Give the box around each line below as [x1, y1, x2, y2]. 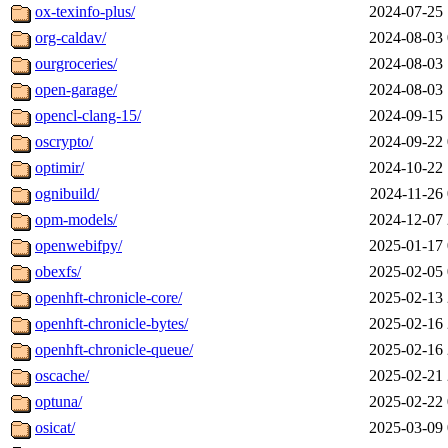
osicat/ [35, 419, 75, 437]
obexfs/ [35, 263, 81, 281]
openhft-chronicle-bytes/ [35, 315, 188, 333]
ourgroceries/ [35, 55, 117, 73]
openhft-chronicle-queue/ [35, 341, 193, 359]
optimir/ [35, 159, 84, 177]
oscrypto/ [35, 133, 93, 151]
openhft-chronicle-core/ [35, 289, 182, 307]
